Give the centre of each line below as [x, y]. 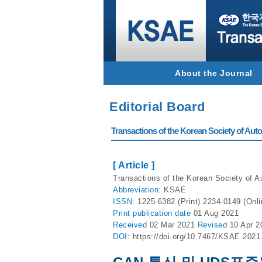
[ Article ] [134, 165]
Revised [213, 225]
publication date [163, 213]
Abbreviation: [138, 190]
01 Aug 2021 [216, 213]
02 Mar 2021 [173, 225]
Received [131, 225]
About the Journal [214, 73]
